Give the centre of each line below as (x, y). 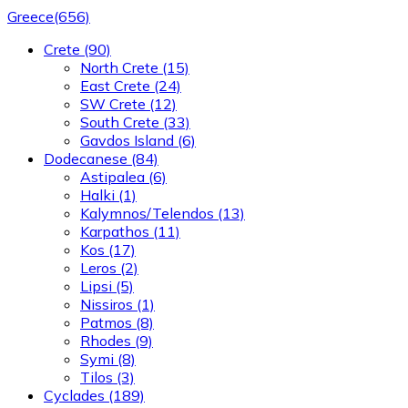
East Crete (115, 86)
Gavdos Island (127, 141)
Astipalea (112, 177)
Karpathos (115, 232)
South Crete (120, 122)
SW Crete (113, 104)
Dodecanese (86, 159)
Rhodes (106, 341)
